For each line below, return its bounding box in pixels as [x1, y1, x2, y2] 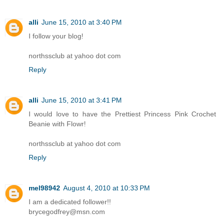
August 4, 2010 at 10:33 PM [63, 184, 150, 192]
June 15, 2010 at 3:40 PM [41, 18, 122, 27]
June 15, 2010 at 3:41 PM [41, 96, 122, 105]
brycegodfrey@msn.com [29, 208, 105, 216]
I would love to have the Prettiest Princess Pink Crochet [29, 110, 216, 118]
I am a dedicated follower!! [29, 198, 111, 206]
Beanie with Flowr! [29, 120, 86, 128]
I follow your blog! [29, 32, 83, 40]
